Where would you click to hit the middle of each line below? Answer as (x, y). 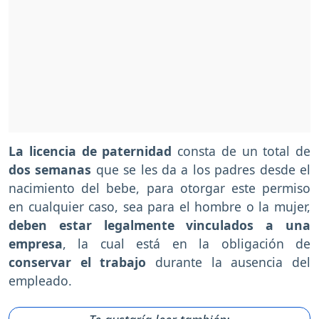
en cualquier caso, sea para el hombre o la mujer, (159, 206)
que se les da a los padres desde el (201, 169)
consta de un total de (241, 151)
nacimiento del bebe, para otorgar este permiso (159, 188)
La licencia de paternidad (90, 151)
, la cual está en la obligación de (187, 243)
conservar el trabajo (78, 262)
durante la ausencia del (229, 262)
